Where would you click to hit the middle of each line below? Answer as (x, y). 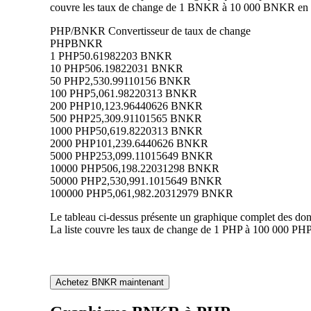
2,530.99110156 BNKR (138, 81)
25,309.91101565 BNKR (146, 119)
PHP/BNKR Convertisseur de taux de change (150, 31)
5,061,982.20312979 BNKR (170, 194)
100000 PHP (78, 194)
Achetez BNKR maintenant (110, 283)
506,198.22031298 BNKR (160, 169)
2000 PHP (73, 144)
